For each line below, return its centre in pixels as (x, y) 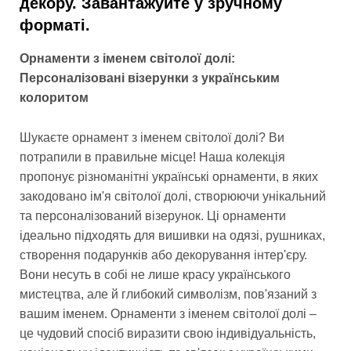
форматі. (55, 25)
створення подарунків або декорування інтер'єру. (163, 255)
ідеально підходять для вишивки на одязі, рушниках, (172, 235)
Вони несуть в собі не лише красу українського (155, 274)
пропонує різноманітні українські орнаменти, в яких (169, 176)
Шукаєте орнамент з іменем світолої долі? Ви (152, 137)
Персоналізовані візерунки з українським (150, 78)
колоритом (54, 98)
